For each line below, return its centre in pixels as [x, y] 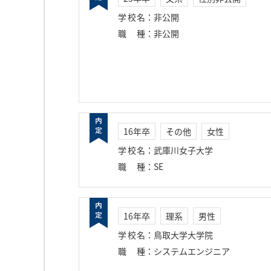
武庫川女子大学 [183, 150]
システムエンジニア [192, 251]
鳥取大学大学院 [183, 235]
